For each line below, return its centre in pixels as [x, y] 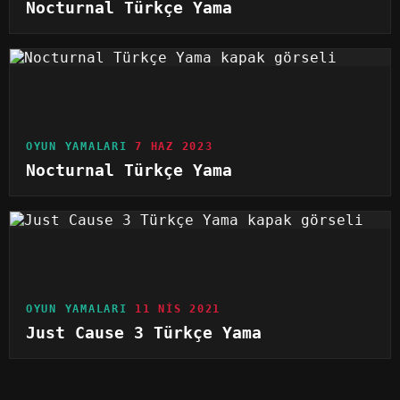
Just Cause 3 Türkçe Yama [144, 333]
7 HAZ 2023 [174, 147]
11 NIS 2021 [178, 309]
